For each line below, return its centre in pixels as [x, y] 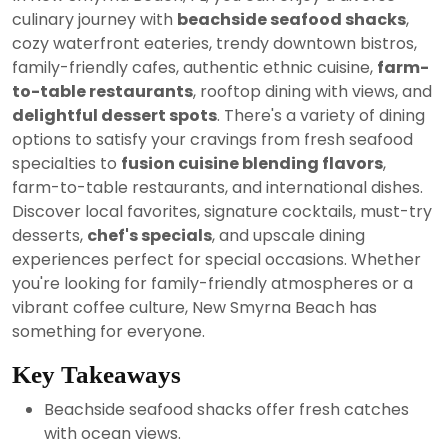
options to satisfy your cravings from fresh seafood [212, 139]
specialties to [66, 163]
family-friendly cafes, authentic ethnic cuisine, [194, 67]
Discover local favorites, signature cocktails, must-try [222, 211]
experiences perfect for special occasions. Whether [216, 259]
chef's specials [149, 235]
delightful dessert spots [114, 115]
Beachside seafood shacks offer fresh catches [226, 409]
